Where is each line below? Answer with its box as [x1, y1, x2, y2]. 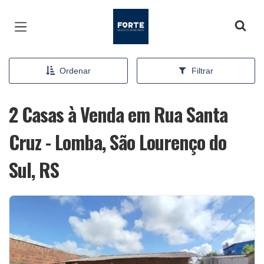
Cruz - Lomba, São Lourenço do [9, 128, 226, 156]
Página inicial [113, 11, 181, 24]
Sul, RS [9, 156, 59, 183]
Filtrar [192, 66, 214, 75]
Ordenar [59, 66, 91, 75]
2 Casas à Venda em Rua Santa [9, 100, 227, 128]
